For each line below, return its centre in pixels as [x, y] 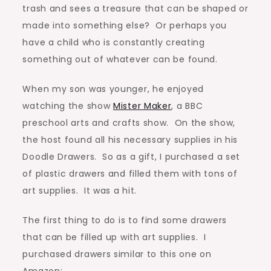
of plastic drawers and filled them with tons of [130, 174]
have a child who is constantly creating [114, 43]
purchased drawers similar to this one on [117, 254]
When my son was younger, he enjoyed [113, 89]
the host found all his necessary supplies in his [130, 140]
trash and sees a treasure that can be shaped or [135, 9]
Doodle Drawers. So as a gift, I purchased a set [132, 157]
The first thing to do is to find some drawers [125, 220]
